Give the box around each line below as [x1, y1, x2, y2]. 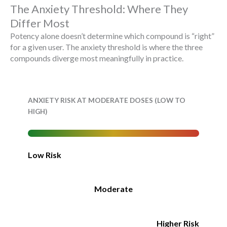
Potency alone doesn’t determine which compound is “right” [10, 31, 214, 41]
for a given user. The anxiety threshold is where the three [10, 42, 203, 52]
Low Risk [28, 149, 61, 160]
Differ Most [10, 16, 69, 30]
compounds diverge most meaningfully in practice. [10, 53, 183, 63]
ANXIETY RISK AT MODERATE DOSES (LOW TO [28, 95, 185, 104]
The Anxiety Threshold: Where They [10, 2, 188, 16]
